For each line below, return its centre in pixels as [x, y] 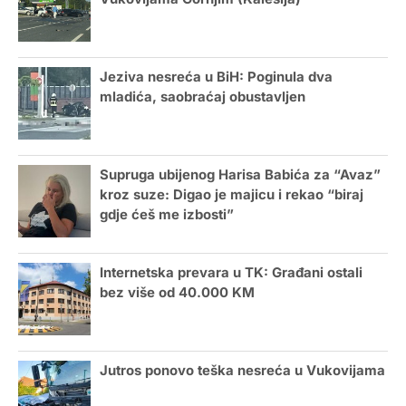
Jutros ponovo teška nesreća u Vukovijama [242, 371]
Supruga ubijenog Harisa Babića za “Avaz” [240, 175]
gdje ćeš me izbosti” [167, 215]
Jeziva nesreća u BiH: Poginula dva [216, 77]
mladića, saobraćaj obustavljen [203, 97]
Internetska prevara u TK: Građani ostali [231, 273]
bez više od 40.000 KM [177, 293]
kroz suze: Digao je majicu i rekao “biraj [232, 195]
